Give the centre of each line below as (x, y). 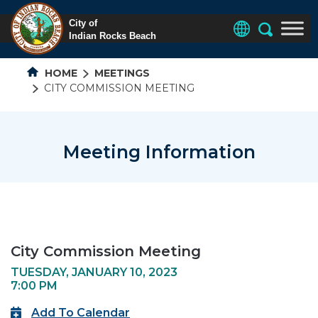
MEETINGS (122, 73)
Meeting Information (159, 152)
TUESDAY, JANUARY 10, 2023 (94, 272)
